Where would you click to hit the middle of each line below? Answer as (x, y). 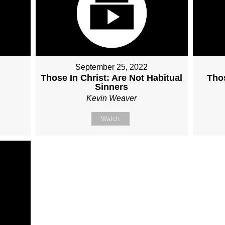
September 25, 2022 (112, 67)
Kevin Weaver (112, 98)
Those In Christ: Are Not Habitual (112, 78)
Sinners (112, 87)
